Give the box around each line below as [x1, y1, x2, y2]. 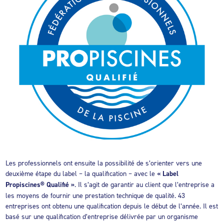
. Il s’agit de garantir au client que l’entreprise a [74, 179, 215, 188]
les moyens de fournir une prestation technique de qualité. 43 [5, 190, 185, 199]
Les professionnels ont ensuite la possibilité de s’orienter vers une [5, 158, 202, 167]
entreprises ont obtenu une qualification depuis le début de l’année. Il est [5, 201, 218, 210]
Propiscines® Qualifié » [5, 179, 75, 189]
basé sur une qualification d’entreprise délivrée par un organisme [5, 211, 198, 220]
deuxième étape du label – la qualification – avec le [5, 168, 157, 177]
